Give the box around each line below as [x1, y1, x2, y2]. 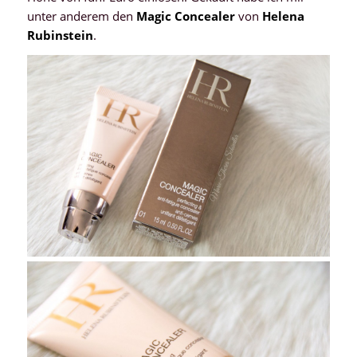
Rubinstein [26, 26, 93, 43]
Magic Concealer [135, 7, 235, 24]
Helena [261, 7, 304, 24]
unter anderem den [26, 7, 136, 24]
